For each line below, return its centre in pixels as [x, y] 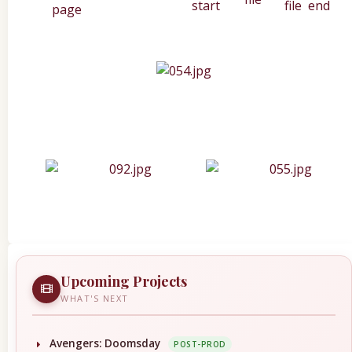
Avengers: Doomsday [105, 343]
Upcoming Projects [124, 281]
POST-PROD [200, 345]
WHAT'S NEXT [95, 298]
